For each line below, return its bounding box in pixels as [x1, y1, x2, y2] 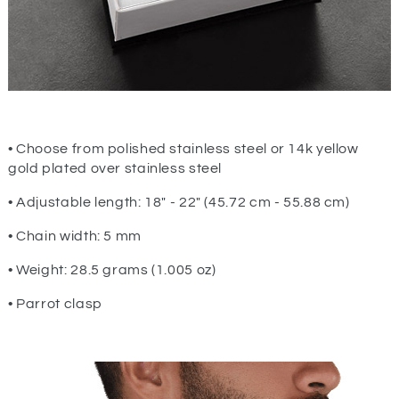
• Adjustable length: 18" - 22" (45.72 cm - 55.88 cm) [7, 194, 350, 209]
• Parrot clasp [7, 296, 102, 311]
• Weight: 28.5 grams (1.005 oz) [7, 262, 216, 277]
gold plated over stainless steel [7, 160, 223, 175]
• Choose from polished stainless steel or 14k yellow [7, 141, 359, 156]
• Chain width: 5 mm [7, 228, 142, 243]
